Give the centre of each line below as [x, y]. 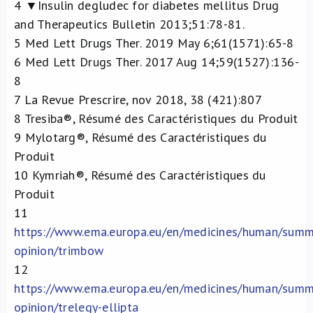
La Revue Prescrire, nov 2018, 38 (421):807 [141, 99]
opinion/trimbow [59, 250]
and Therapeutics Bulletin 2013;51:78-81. [129, 24]
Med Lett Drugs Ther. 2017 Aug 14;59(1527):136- [160, 61]
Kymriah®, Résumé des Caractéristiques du [147, 175]
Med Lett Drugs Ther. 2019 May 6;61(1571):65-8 [158, 43]
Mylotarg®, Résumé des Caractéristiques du [144, 137]
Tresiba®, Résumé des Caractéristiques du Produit [160, 118]
